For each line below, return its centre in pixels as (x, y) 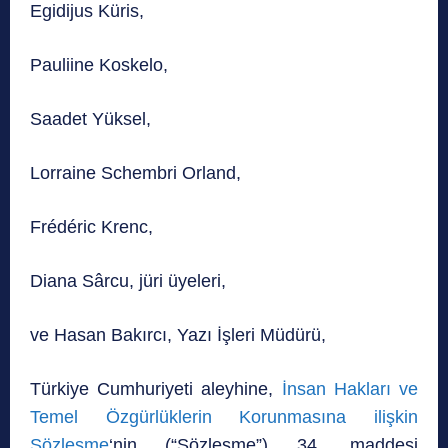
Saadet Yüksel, (90, 119)
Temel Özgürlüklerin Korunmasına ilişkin (224, 417)
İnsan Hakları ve (350, 389)
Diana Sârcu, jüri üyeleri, (128, 281)
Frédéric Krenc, (91, 227)
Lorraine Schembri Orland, (135, 173)
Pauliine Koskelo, (99, 65)
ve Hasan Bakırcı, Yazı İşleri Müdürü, (178, 335)
